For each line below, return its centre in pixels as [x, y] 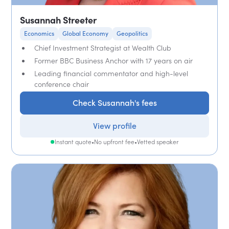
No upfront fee [114, 142]
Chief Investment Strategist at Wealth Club [103, 48]
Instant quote [73, 142]
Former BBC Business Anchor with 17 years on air [114, 60]
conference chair [62, 84]
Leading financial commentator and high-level [111, 73]
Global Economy [86, 33]
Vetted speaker [158, 142]
